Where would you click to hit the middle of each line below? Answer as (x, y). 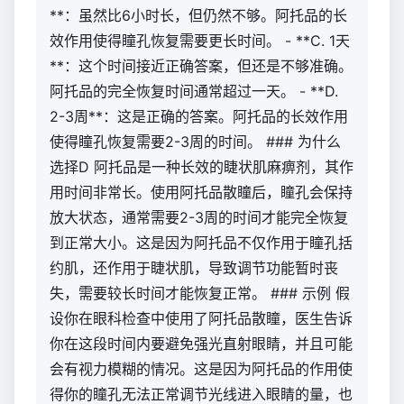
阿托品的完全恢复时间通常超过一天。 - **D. (194, 91)
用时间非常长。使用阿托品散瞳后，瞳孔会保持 (201, 192)
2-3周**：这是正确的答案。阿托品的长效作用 (199, 116)
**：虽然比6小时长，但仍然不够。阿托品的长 (198, 15)
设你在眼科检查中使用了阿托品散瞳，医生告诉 (201, 318)
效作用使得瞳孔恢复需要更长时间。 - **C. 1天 (200, 41)
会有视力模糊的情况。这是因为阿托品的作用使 (201, 369)
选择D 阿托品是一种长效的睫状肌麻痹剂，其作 (202, 167)
